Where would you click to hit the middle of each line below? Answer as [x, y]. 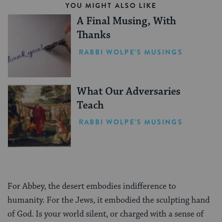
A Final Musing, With [126, 22]
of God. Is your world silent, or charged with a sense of [106, 214]
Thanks [93, 35]
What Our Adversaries [128, 91]
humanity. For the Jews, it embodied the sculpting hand [109, 200]
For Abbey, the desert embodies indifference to [92, 187]
